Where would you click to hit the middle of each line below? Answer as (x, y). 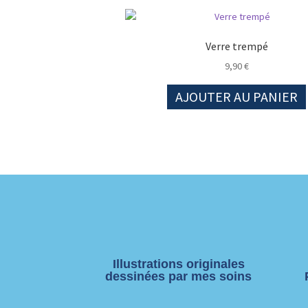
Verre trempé (236, 46)
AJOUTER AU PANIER (236, 97)
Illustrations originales (178, 264)
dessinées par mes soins (178, 276)
